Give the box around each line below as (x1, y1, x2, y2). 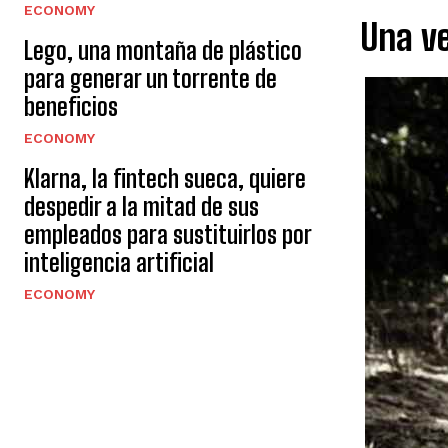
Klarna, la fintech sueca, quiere (24, 164, 306, 193)
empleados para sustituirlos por (24, 220, 312, 249)
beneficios (24, 92, 118, 121)
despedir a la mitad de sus (24, 192, 259, 221)
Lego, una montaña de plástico (24, 36, 302, 65)
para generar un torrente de (24, 64, 277, 93)
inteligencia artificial (24, 248, 214, 277)
